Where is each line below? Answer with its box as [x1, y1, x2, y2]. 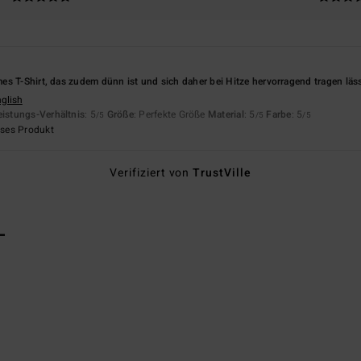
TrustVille [193, 164, 252, 181]
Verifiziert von [109, 164, 193, 181]
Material [207, 106, 244, 122]
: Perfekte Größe [133, 106, 208, 122]
